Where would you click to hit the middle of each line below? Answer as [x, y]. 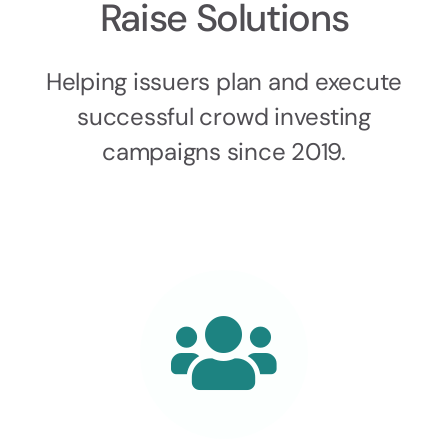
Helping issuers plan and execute [224, 81]
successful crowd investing [224, 116]
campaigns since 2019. [224, 151]
